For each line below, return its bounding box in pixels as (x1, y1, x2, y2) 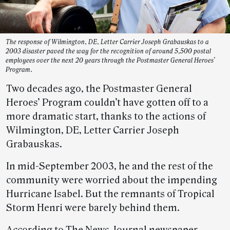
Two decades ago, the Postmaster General (6, 83, 192, 94)
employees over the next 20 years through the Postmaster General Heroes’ (6, 57, 215, 64)
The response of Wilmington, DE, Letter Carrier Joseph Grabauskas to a (6, 39, 209, 46)
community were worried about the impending (6, 175, 217, 186)
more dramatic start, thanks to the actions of (6, 111, 206, 122)
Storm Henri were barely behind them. (6, 202, 180, 214)
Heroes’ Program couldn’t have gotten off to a (6, 97, 208, 108)
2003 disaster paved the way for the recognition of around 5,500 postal (6, 48, 211, 55)
